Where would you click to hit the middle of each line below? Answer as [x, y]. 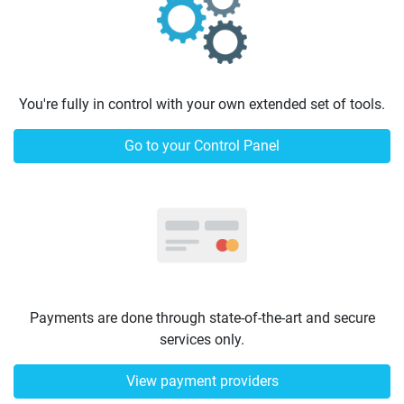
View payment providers [202, 381]
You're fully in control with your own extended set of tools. [202, 104]
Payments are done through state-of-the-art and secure [202, 318]
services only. [202, 340]
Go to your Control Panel [202, 146]
